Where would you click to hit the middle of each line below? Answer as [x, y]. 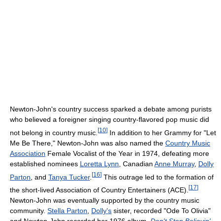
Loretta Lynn [99, 164]
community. [29, 211]
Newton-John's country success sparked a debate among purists [111, 109]
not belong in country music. [54, 132]
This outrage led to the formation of [158, 177]
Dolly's [101, 211]
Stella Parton [67, 211]
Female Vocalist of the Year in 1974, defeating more [127, 153]
